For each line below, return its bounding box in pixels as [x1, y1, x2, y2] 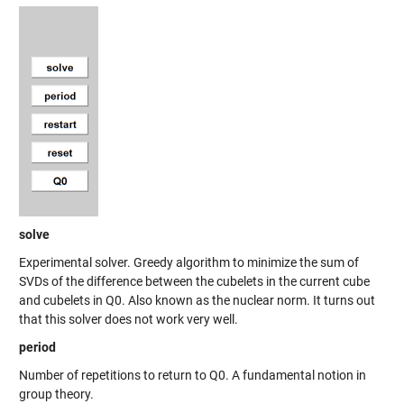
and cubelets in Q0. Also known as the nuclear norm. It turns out [18, 293, 375, 308]
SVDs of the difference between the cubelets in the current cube [18, 274, 370, 289]
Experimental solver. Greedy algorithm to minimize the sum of [18, 255, 359, 271]
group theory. [18, 387, 94, 402]
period [18, 340, 56, 355]
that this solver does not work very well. [18, 312, 238, 327]
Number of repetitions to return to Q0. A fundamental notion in [18, 368, 366, 383]
